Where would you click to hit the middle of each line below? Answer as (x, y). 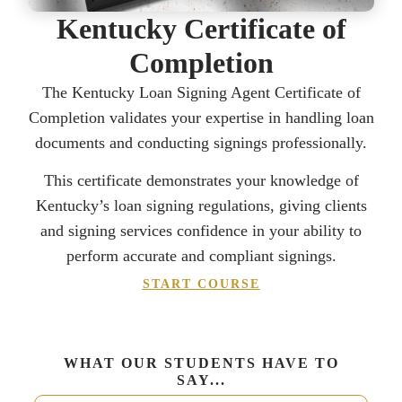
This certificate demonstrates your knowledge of (201, 181)
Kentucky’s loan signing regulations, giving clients (201, 206)
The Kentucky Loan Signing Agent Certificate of (201, 93)
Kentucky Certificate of (201, 29)
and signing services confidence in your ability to (201, 231)
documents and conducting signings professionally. (201, 143)
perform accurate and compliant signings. (201, 256)
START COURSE (201, 284)
